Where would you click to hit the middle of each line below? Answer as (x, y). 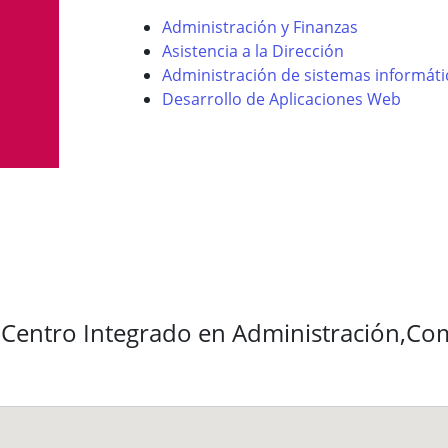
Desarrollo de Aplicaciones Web (281, 99)
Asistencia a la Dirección (253, 51)
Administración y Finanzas (260, 27)
